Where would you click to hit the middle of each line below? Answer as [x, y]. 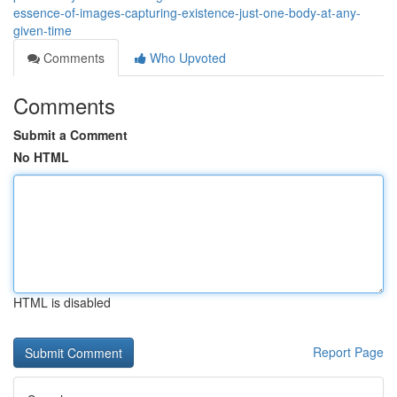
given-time [43, 30]
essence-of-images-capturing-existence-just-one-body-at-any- [187, 12]
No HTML [41, 157]
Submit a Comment [70, 135]
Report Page [348, 352]
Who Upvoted [186, 58]
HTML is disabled [62, 302]
